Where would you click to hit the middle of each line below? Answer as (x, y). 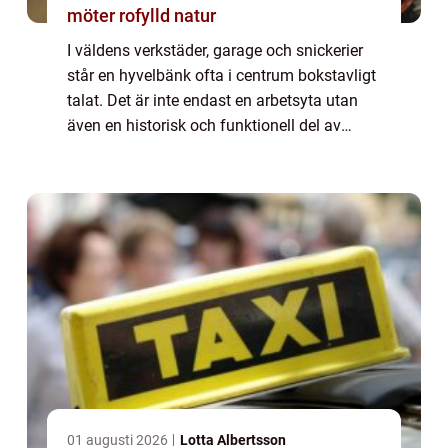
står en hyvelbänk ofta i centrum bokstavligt (221, 75)
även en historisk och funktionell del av (204, 125)
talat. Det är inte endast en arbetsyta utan (212, 100)
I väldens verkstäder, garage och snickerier (215, 50)
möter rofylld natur (141, 15)
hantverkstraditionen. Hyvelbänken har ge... (219, 150)
